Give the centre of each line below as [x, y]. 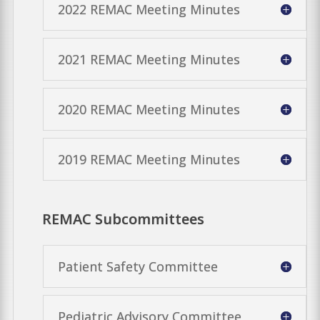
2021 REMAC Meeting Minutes [149, 59]
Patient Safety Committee [137, 266]
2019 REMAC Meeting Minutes [149, 159]
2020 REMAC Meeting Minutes [149, 109]
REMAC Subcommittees [124, 219]
